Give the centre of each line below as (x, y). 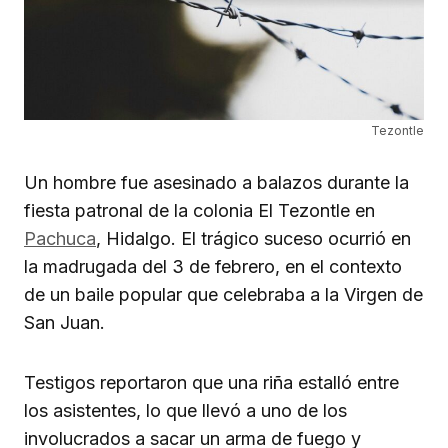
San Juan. (64, 322)
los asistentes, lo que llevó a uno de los (185, 410)
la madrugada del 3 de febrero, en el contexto (213, 266)
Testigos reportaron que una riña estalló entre (211, 382)
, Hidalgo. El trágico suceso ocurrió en (253, 238)
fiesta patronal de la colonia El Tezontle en (199, 210)
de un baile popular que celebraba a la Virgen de (223, 294)
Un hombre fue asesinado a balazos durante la (216, 182)
